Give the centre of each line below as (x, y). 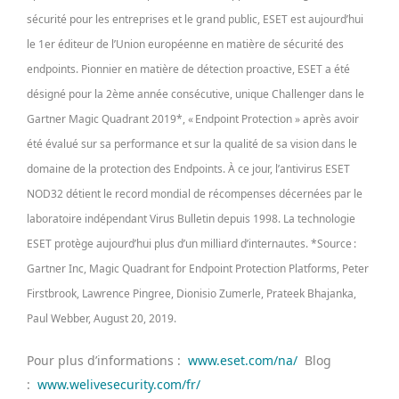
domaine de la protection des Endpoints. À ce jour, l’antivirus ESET (188, 169)
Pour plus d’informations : (106, 360)
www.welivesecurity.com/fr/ (117, 384)
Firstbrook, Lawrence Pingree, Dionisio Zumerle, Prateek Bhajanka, (191, 293)
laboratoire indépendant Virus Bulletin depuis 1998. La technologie (191, 219)
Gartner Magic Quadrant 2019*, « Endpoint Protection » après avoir (193, 119)
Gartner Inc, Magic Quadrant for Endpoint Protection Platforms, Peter (198, 269)
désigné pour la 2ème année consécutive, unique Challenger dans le (195, 94)
